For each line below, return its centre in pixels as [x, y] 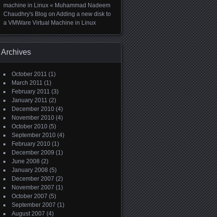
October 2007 [30, 196]
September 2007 [34, 205]
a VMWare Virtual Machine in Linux [50, 23]
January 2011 [30, 100]
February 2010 [31, 144]
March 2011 [27, 83]
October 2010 [30, 126]
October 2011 [29, 74]
